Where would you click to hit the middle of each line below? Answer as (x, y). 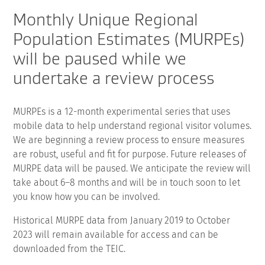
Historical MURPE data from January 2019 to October (122, 220)
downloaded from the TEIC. (70, 248)
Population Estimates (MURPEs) (129, 39)
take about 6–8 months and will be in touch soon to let (127, 182)
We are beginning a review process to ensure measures (129, 140)
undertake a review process (114, 78)
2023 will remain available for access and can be (116, 234)
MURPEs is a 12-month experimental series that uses (122, 111)
